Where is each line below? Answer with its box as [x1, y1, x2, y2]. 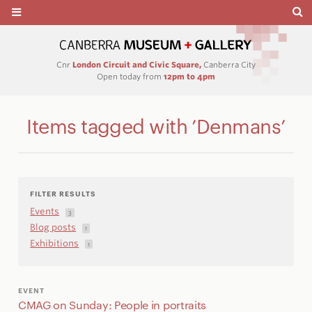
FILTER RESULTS [30, 187, 96, 198]
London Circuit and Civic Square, [72, 60, 201, 70]
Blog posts [30, 222, 77, 233]
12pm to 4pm [164, 71, 215, 81]
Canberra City [201, 60, 256, 70]
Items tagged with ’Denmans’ [26, 112, 286, 139]
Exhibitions [30, 237, 79, 249]
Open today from [97, 71, 164, 81]
